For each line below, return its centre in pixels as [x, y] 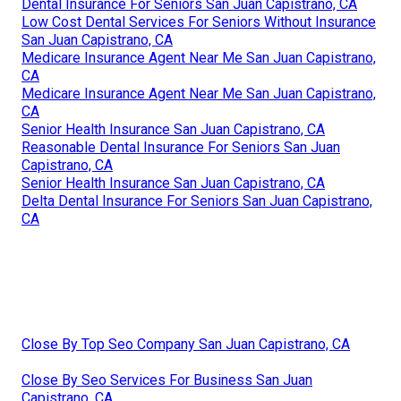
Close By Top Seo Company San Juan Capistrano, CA [186, 344]
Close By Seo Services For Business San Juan [167, 380]
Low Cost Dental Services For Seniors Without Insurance [199, 21]
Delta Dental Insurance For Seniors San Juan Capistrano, [197, 200]
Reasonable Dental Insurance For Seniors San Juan [181, 147]
